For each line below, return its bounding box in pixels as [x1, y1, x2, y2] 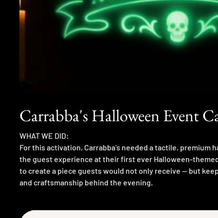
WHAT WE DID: [19, 130, 69, 140]
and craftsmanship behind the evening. [19, 177, 153, 187]
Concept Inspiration [19, 200, 87, 210]
